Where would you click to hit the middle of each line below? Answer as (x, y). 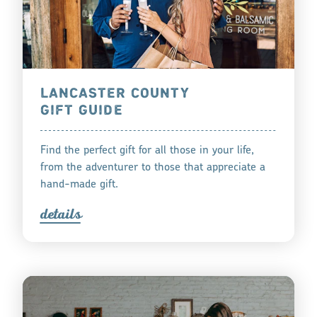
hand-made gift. (79, 185)
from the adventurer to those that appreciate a (152, 168)
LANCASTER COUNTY (115, 94)
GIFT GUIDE (81, 111)
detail (57, 214)
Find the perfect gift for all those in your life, (147, 151)
